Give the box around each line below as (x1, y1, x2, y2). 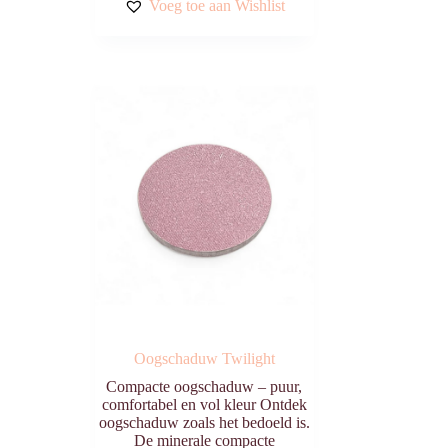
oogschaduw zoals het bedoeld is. (98, 413, 310, 431)
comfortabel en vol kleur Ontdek (101, 395, 307, 413)
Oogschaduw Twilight (133, 349, 275, 367)
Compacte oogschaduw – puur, (106, 377, 303, 395)
